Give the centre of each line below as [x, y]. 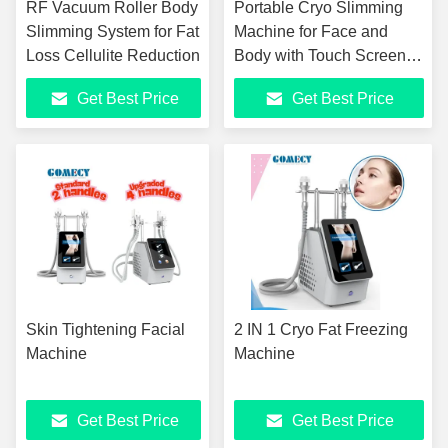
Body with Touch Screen [320, 55]
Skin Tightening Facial [105, 329]
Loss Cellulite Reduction [113, 55]
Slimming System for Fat [112, 31]
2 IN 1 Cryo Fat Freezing [321, 329]
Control [260, 79]
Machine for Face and [311, 31]
